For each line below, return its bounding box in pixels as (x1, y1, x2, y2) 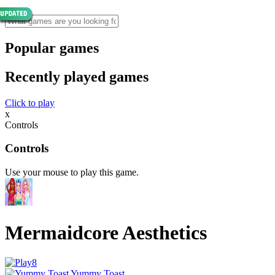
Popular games (5, 39, 99, 56)
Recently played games (5, 68, 149, 85)
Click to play (5, 97, 55, 108)
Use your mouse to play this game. (5, 167, 139, 178)
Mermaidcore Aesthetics (5, 221, 207, 244)
